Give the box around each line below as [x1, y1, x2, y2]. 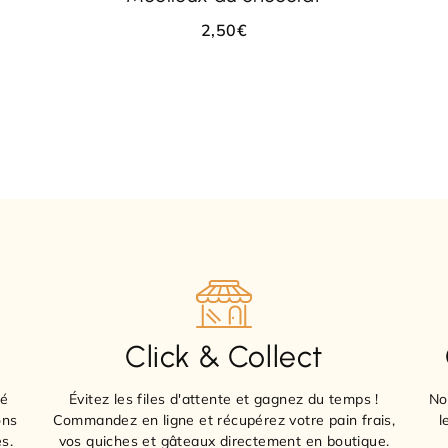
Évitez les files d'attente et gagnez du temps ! [69, 389, 379, 408]
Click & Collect [124, 337, 323, 375]
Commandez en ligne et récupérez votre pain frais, [52, 410, 396, 429]
